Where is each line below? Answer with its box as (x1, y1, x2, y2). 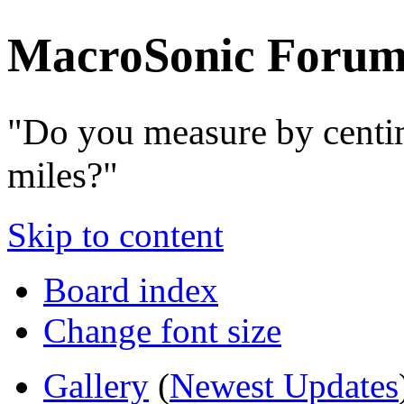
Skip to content (7, 216, 224, 255)
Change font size (43, 311, 281, 351)
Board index (43, 271, 218, 310)
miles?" (7, 154, 118, 197)
